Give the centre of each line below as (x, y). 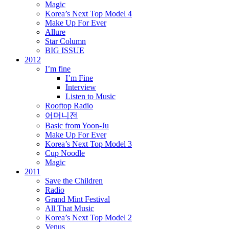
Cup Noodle (65, 153)
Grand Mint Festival (77, 199)
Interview (81, 87)
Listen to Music (90, 96)
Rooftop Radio (69, 106)
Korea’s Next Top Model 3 (88, 144)
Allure (55, 32)
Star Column (65, 41)
